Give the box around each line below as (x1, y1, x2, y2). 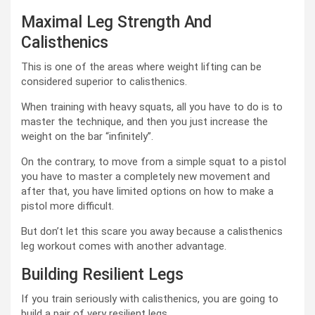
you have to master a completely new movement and (21, 170, 270, 184)
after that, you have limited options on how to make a (21, 185, 274, 198)
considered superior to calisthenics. (21, 75, 187, 89)
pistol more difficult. (21, 200, 114, 213)
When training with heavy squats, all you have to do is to (21, 101, 283, 114)
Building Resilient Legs (21, 265, 184, 285)
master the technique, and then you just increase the (21, 115, 268, 129)
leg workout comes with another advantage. (21, 240, 226, 253)
